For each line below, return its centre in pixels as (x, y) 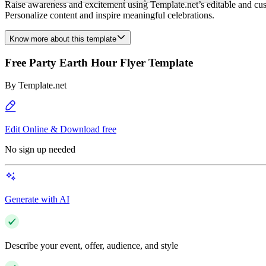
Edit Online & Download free (61, 129)
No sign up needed (40, 150)
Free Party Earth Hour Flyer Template (99, 62)
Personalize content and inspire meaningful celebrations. (110, 15)
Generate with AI (37, 199)
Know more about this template (63, 39)
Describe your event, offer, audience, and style (91, 246)
